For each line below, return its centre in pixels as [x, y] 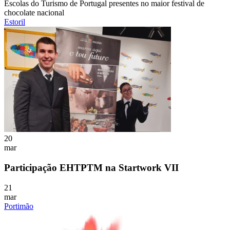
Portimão [19, 206]
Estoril [15, 22]
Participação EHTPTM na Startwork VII [91, 167]
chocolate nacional [34, 13]
